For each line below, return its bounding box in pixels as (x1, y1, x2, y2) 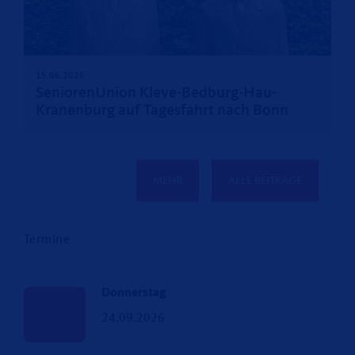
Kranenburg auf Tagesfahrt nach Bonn (36, 102, 288, 119)
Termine (24, 233, 71, 246)
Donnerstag (101, 286, 166, 300)
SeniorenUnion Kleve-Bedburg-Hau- (36, 85, 277, 101)
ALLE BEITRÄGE (228, 174, 302, 186)
